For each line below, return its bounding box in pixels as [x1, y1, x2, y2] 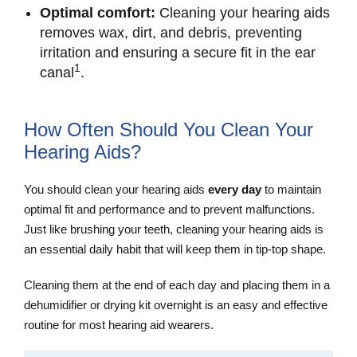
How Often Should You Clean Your [24, 118, 313, 140]
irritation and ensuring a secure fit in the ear [40, 44, 316, 61]
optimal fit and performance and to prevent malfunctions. [24, 202, 315, 216]
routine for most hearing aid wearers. [24, 317, 214, 331]
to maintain [261, 182, 321, 196]
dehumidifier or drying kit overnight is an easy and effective [24, 297, 328, 312]
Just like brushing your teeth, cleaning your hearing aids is [24, 222, 324, 236]
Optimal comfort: [40, 4, 159, 21]
